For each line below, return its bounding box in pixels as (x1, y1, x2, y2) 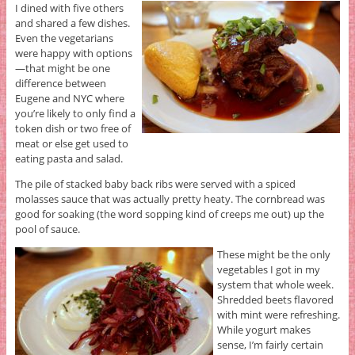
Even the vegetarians (14, 31, 113, 46)
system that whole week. (216, 277, 334, 292)
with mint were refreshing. (216, 307, 340, 323)
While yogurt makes (216, 323, 311, 338)
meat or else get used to (14, 136, 128, 151)
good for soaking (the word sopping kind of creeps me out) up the (14, 207, 324, 222)
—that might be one (14, 61, 110, 76)
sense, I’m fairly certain (216, 338, 323, 353)
